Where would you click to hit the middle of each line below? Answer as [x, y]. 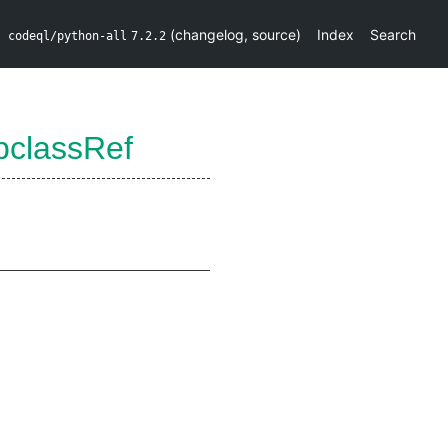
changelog [209, 34]
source [274, 34]
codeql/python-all [67, 35]
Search [393, 34]
